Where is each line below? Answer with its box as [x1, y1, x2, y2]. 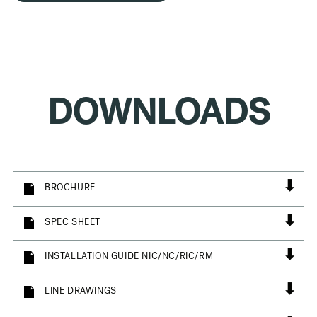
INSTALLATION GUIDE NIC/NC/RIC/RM [44, 253, 214, 263]
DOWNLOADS [47, 99, 270, 135]
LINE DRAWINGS [44, 287, 117, 296]
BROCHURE [44, 184, 96, 194]
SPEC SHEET [44, 218, 100, 228]
